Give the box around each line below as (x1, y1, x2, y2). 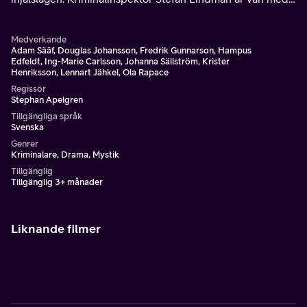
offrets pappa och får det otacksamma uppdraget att (11, 9, 265, 21)
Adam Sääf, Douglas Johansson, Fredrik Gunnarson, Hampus (11, 45, 251, 56)
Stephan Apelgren (11, 95, 83, 105)
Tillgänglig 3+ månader (11, 177, 103, 187)
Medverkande (11, 34, 66, 45)
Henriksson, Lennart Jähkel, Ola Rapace (11, 67, 169, 77)
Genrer (11, 138, 38, 149)
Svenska (11, 122, 44, 132)
